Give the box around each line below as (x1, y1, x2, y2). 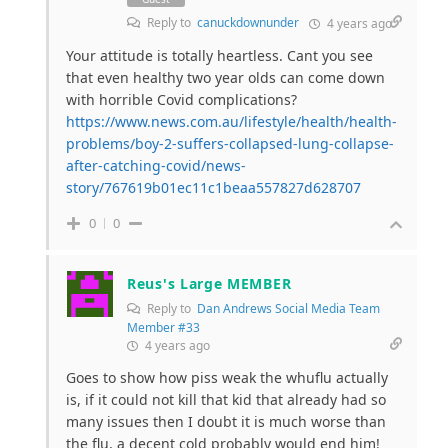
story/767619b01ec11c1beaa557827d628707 (66, 177, 361, 197)
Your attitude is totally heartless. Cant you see (66, 45, 373, 65)
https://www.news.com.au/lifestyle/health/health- (66, 111, 397, 131)
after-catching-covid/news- (66, 155, 246, 175)
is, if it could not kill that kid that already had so (66, 389, 386, 409)
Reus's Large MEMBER (127, 273, 292, 293)
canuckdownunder (197, 13, 299, 31)
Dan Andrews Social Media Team (197, 299, 380, 317)
